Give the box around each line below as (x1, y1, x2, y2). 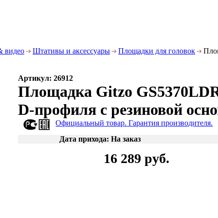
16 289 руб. (104, 151, 169, 166)
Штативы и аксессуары (33, 47, 110, 55)
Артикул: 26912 (18, 74, 73, 82)
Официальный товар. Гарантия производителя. (55, 119, 213, 127)
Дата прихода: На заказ (59, 135, 141, 143)
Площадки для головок (118, 47, 195, 55)
